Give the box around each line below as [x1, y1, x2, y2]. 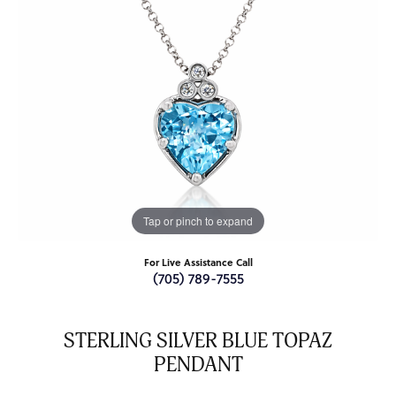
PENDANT [153, 353, 243, 378]
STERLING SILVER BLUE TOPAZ [64, 329, 332, 354]
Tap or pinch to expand [143, 213, 253, 229]
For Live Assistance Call [143, 255, 253, 270]
